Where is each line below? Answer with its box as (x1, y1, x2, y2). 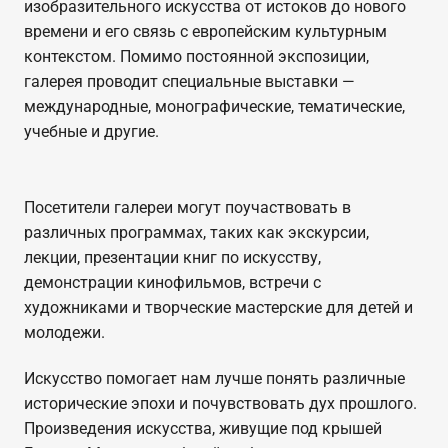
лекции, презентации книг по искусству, (23, 247, 321, 267)
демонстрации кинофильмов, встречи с (23, 272, 321, 292)
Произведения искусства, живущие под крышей (23, 418, 382, 438)
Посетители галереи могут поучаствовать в (23, 197, 351, 217)
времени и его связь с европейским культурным (23, 21, 387, 41)
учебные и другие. (23, 121, 159, 141)
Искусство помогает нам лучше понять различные (23, 368, 405, 388)
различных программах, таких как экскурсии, (23, 222, 369, 242)
